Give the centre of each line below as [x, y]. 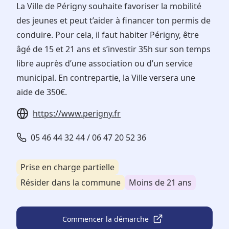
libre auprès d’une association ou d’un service [105, 64]
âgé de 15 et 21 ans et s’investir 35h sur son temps [113, 49]
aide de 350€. [42, 92]
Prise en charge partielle [67, 167]
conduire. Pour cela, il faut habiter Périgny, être [108, 35]
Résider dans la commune [71, 183]
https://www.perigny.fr [77, 114]
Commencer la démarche [105, 219]
